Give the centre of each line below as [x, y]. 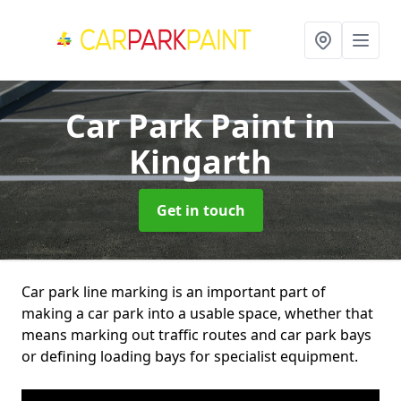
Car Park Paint [185, 126]
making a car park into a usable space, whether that [197, 313]
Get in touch [200, 210]
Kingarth [200, 162]
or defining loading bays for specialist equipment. [190, 356]
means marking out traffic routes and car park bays [196, 335]
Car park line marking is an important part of [174, 292]
